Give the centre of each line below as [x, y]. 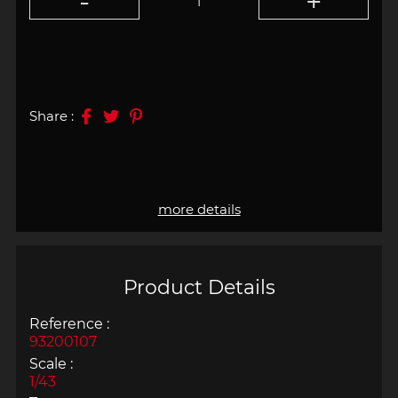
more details [199, 210]
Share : [51, 116]
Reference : [69, 323]
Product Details [199, 287]
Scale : [51, 363]
